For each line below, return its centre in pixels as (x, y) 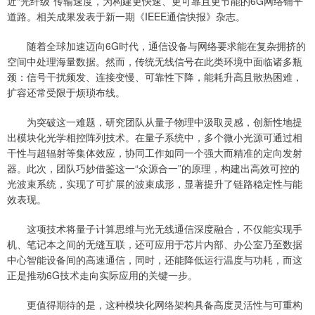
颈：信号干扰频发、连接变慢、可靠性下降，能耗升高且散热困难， (155, 77)
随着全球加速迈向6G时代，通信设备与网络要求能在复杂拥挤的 (156, 46)
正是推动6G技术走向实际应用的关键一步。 (102, 275)
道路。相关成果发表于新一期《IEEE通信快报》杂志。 (126, 17)
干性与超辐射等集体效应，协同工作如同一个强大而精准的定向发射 (155, 153)
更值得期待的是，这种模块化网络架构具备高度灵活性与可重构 (155, 305)
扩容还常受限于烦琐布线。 (66, 92)
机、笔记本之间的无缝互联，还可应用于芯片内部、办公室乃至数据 (155, 244)
